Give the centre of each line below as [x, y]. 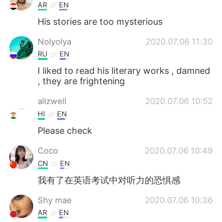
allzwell [52, 101]
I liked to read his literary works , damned [124, 71]
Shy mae [55, 200]
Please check [65, 130]
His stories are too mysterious [100, 21]
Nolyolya [55, 41]
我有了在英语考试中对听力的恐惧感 [109, 180]
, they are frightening [82, 81]
